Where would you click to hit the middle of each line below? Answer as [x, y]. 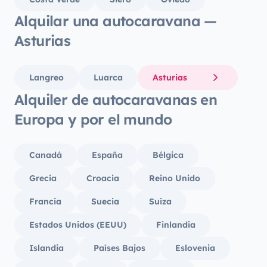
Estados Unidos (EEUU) [78, 225]
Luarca [108, 77]
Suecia [105, 201]
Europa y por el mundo [93, 119]
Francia [45, 201]
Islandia [46, 248]
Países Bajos [119, 248]
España [107, 155]
